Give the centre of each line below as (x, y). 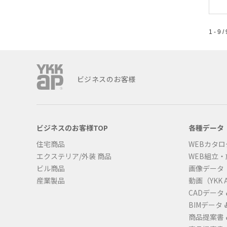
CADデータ (206, 193)
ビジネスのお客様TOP (72, 128)
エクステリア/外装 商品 (74, 156)
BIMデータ (205, 205)
